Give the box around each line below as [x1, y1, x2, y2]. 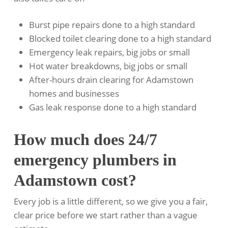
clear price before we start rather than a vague [13, 209, 197, 221]
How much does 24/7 [13, 130, 157, 149]
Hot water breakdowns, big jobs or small [28, 60, 187, 72]
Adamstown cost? [13, 171, 136, 190]
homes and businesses [28, 88, 119, 100]
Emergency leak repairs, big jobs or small [28, 46, 190, 59]
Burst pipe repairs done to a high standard [28, 19, 195, 31]
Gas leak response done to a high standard [28, 101, 196, 113]
